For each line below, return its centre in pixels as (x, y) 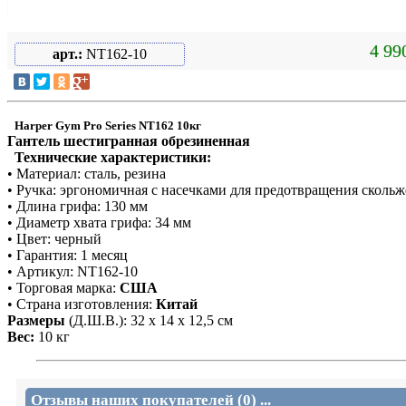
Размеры (36, 321)
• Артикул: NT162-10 (72, 272)
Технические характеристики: (109, 158)
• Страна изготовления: (82, 304)
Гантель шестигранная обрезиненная (129, 141)
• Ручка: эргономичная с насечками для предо (149, 190)
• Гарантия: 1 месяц (68, 256)
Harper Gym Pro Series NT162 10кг (108, 126)
